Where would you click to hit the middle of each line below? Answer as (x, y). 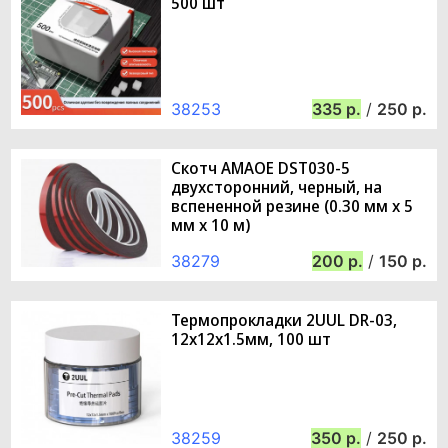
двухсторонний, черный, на (276, 187)
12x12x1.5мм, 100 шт (251, 339)
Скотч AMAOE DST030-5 (260, 168)
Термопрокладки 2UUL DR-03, (284, 320)
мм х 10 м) (210, 225)
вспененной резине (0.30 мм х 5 (292, 206)
